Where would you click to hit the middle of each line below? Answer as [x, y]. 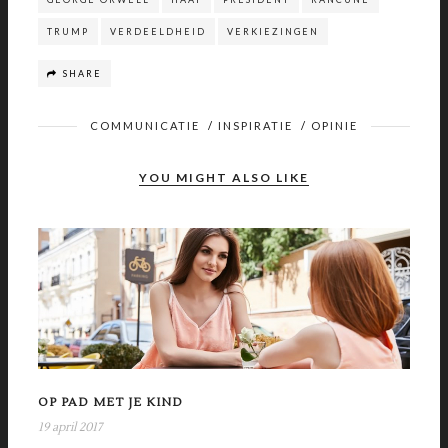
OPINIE [334, 125]
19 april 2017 [70, 428]
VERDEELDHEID [158, 31]
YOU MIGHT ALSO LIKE [224, 177]
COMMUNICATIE [145, 125]
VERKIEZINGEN [273, 31]
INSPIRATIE [255, 125]
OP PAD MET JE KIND [110, 403]
